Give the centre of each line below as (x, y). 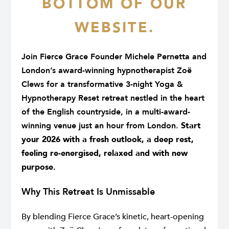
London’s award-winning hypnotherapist (99, 71)
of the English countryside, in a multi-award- (106, 112)
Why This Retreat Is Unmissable (88, 192)
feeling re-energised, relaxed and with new (105, 154)
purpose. (39, 167)
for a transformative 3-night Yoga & (113, 85)
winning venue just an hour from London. (101, 126)
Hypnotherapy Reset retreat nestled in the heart (113, 98)
